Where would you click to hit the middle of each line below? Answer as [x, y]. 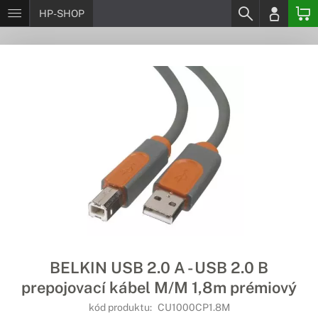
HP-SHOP [62, 13]
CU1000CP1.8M [193, 307]
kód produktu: [121, 307]
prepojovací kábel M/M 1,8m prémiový [159, 287]
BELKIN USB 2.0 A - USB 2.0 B [159, 268]
